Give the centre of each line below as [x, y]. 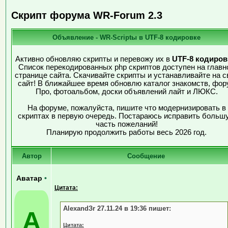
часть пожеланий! [126, 124]
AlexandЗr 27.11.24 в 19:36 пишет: [117, 208]
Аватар [30, 178]
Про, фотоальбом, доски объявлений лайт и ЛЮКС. [126, 91]
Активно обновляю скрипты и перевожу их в [94, 59]
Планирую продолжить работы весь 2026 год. [126, 132]
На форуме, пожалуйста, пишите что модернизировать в [126, 108]
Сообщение [146, 156]
